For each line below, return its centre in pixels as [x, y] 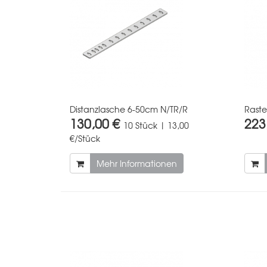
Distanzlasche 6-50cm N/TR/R [129, 109]
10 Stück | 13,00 [156, 125]
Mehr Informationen [137, 163]
